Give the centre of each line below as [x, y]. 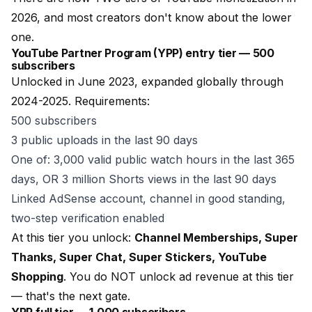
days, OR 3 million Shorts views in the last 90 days [144, 179]
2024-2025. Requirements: [80, 101]
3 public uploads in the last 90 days [104, 140]
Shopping [37, 276]
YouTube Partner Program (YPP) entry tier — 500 [143, 53]
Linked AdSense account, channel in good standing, [148, 198]
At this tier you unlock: [73, 237]
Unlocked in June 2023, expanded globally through [147, 81]
